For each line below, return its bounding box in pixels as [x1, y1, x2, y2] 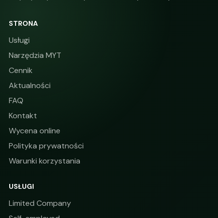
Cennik [9, 65, 33, 76]
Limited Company [9, 198, 71, 209]
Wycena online [9, 126, 60, 136]
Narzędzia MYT [9, 50, 61, 61]
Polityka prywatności [9, 141, 84, 151]
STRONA [9, 19, 38, 28]
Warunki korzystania [9, 156, 80, 166]
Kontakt [9, 110, 37, 121]
